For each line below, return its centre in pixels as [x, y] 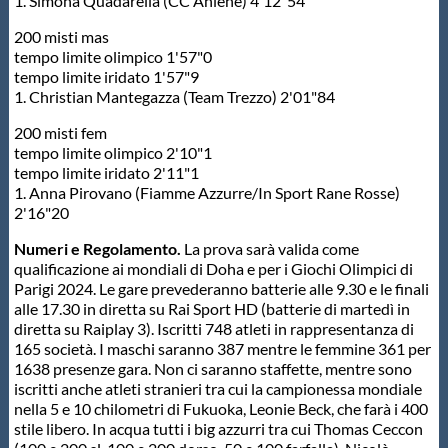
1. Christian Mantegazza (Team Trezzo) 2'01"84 [174, 97]
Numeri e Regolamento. [97, 249]
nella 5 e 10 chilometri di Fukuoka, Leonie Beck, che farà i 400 [220, 409]
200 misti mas [61, 37]
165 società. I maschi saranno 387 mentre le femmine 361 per [222, 349]
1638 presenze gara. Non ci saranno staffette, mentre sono [212, 369]
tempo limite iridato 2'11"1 [106, 173]
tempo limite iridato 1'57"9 [106, 77]
